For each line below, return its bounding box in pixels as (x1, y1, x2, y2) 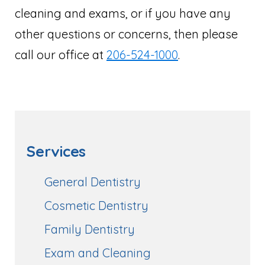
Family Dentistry (44, 221, 135, 237)
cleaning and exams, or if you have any (15, 5, 231, 21)
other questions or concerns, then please (15, 26, 238, 41)
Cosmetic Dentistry (44, 198, 148, 213)
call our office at (15, 47, 106, 62)
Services (27, 141, 86, 160)
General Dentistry (44, 174, 141, 189)
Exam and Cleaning (44, 245, 151, 260)
